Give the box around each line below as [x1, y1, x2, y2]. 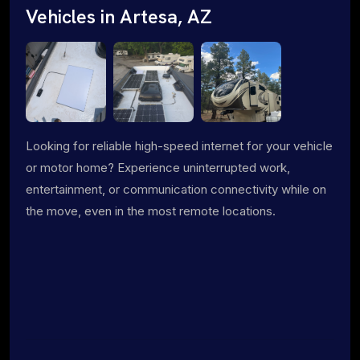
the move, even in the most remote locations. [26, 202, 276, 219]
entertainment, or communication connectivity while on [26, 181, 326, 197]
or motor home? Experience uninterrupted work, [26, 159, 290, 175]
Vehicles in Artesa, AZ [26, 4, 212, 29]
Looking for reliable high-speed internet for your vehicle [26, 137, 333, 153]
